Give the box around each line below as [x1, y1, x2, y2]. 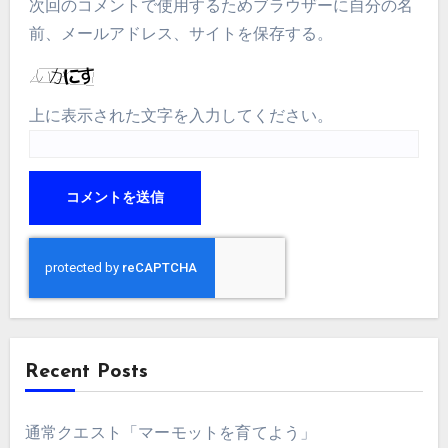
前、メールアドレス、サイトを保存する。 [29, 24, 334, 43]
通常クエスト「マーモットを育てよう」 [24, 422, 317, 442]
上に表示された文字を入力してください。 [29, 106, 334, 125]
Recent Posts [24, 361, 148, 382]
